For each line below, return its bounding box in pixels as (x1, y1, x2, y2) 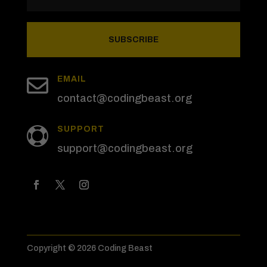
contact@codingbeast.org (57, 92, 192, 105)
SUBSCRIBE (108, 35, 159, 45)
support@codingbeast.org (57, 142, 193, 155)
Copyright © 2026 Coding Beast (26, 244, 153, 253)
